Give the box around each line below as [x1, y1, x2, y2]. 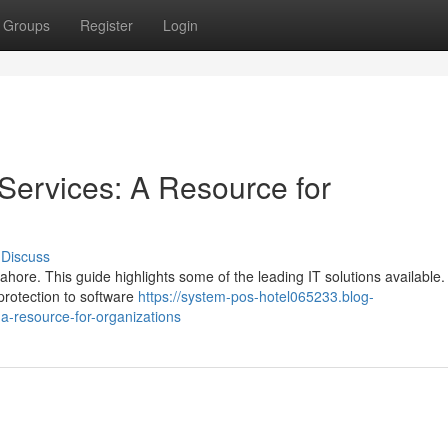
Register [80, 15, 133, 35]
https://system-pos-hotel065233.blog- [138, 286, 374, 306]
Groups [3, 15, 50, 35]
